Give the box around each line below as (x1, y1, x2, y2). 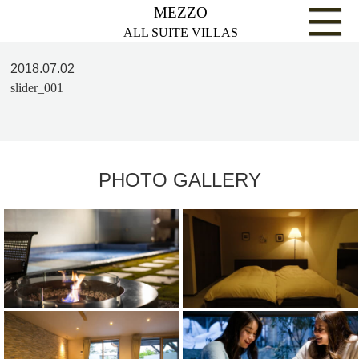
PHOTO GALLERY (98, 169, 261, 192)
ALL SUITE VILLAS (123, 26, 238, 39)
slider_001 (10, 81, 64, 95)
